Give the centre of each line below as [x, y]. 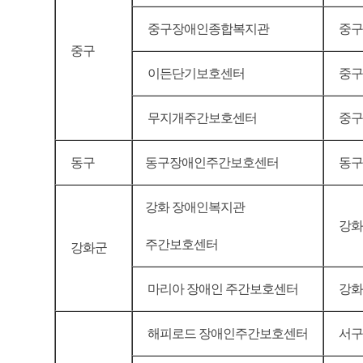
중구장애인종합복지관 [207, 29]
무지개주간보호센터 [201, 118]
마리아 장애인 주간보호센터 [222, 289]
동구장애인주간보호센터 [213, 162]
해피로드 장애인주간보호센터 [226, 333]
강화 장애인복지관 [196, 207]
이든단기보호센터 [195, 73]
